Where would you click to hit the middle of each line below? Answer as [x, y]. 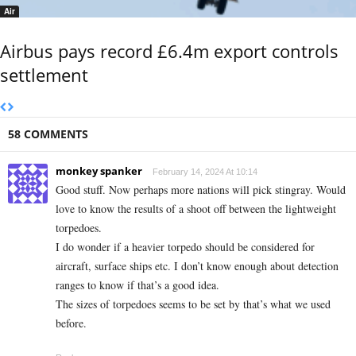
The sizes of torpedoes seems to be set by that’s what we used [193, 304]
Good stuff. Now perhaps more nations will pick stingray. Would [201, 189]
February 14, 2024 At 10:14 [205, 171]
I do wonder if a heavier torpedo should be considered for [185, 246]
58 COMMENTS [48, 133]
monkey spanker [99, 170]
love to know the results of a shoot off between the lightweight [196, 208]
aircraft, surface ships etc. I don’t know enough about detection [197, 265]
